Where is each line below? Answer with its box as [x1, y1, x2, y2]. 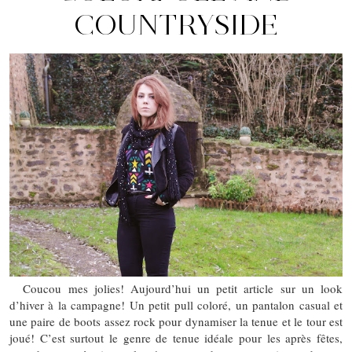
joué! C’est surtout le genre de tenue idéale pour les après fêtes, [9, 329, 343, 346]
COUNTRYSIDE [73, 8, 279, 42]
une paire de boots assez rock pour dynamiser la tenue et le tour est [9, 313, 343, 329]
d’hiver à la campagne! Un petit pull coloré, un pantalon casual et [9, 296, 343, 313]
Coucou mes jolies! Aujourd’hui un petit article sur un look [9, 280, 343, 296]
